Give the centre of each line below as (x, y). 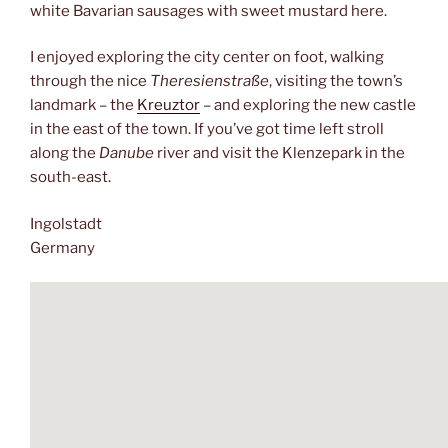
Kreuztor (168, 105)
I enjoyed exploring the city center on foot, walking (207, 57)
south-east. (70, 177)
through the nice (90, 81)
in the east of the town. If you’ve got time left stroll (207, 129)
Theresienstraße (209, 81)
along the (63, 153)
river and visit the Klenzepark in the (279, 153)
